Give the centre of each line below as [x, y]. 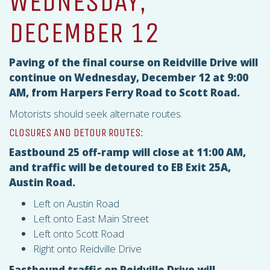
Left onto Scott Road [79, 234]
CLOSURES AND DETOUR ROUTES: [76, 133]
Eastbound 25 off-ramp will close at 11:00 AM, [127, 152]
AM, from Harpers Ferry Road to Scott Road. [124, 93]
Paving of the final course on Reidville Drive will [133, 62]
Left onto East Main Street [91, 218]
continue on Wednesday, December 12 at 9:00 [129, 77]
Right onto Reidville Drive [87, 249]
